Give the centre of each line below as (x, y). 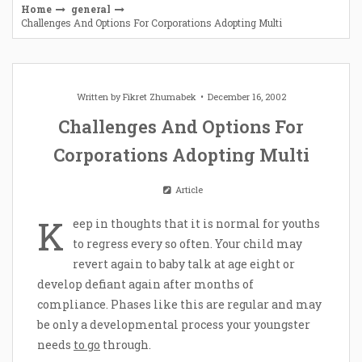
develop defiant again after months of (145, 284)
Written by (99, 97)
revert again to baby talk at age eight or (184, 264)
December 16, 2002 (246, 97)
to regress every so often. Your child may (187, 244)
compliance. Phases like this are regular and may (179, 305)
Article (187, 190)
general (91, 8)
